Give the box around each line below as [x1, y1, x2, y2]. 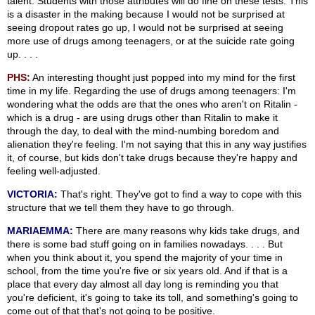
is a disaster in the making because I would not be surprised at [7, 8, 285, 20]
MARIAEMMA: [7, 225, 73, 237]
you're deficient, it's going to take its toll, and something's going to [7, 292, 298, 304]
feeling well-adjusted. [7, 165, 101, 177]
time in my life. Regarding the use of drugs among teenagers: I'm [7, 85, 296, 97]
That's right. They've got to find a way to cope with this [58, 188, 302, 200]
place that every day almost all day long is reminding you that [7, 278, 278, 290]
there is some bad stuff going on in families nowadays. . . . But [7, 238, 283, 250]
